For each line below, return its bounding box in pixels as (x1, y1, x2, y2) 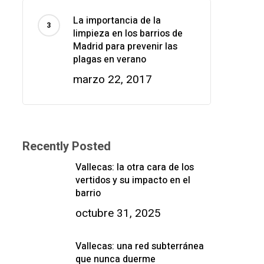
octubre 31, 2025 (75, 206, 161, 220)
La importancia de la (72, 14, 161, 28)
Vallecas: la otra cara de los (75, 160, 194, 175)
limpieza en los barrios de (72, 27, 183, 41)
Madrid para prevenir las (72, 39, 177, 54)
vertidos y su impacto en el (75, 173, 190, 188)
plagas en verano (72, 52, 146, 67)
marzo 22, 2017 (72, 72, 152, 87)
